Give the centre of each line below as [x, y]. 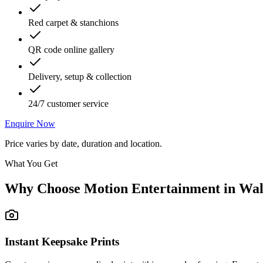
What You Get [31, 163]
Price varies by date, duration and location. [83, 143]
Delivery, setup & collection [80, 76]
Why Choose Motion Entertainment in [122, 188]
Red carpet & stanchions [73, 22]
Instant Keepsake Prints [62, 242]
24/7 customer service [68, 103]
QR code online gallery [71, 49]
